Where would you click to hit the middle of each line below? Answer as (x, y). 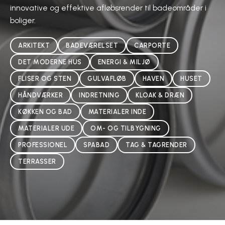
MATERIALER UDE (46, 129)
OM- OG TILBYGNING (126, 129)
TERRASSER (37, 162)
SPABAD (96, 145)
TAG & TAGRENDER (156, 145)
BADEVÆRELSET (92, 46)
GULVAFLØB (107, 79)
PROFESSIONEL (43, 145)
